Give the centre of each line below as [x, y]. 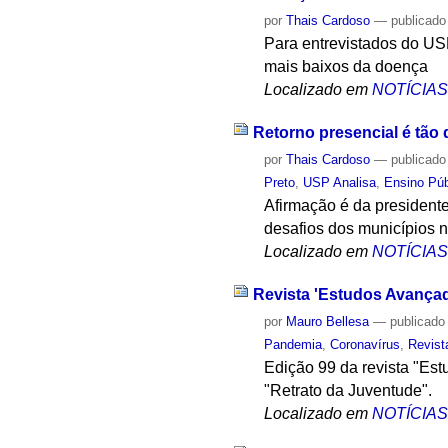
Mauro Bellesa [328, 321]
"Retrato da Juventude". [348, 390]
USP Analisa [340, 182]
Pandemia [293, 344]
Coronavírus [365, 344]
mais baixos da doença [346, 67]
